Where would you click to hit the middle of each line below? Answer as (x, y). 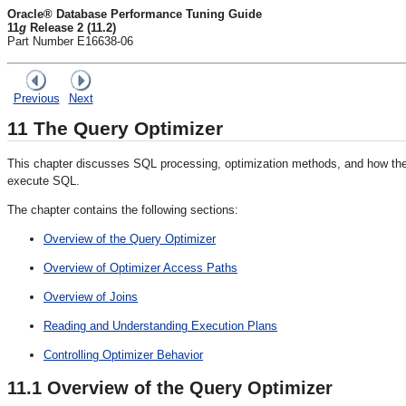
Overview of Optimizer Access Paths (140, 267)
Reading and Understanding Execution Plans (160, 325)
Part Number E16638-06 (70, 41)
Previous (36, 98)
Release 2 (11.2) (71, 28)
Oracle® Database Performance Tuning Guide (135, 14)
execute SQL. (43, 180)
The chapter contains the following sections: (123, 209)
